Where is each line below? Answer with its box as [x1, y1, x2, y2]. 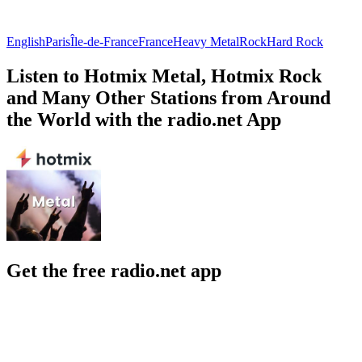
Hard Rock [267, 34, 323, 48]
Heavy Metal [173, 34, 239, 48]
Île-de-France [70, 34, 138, 48]
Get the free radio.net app [6, 260, 221, 282]
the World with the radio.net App [6, 108, 281, 130]
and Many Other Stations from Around [6, 86, 330, 108]
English [6, 34, 45, 48]
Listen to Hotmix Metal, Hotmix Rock [6, 65, 322, 86]
